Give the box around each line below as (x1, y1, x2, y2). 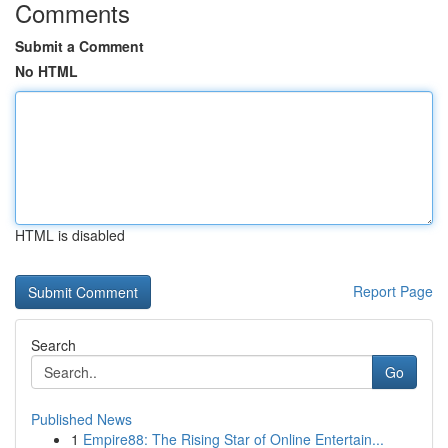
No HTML (15, 61, 78, 81)
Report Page (353, 281, 433, 301)
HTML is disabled (15, 225, 125, 245)
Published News (31, 409, 132, 429)
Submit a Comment (15, 36, 144, 56)
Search (31, 335, 76, 355)
